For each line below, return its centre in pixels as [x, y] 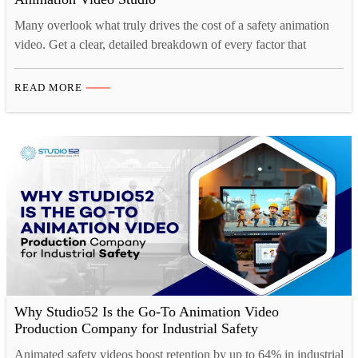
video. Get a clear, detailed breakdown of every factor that [160, 45]
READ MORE [48, 88]
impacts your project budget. [86, 64]
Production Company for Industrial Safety [136, 329]
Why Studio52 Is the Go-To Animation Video [146, 312]
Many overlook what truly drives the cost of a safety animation [171, 26]
